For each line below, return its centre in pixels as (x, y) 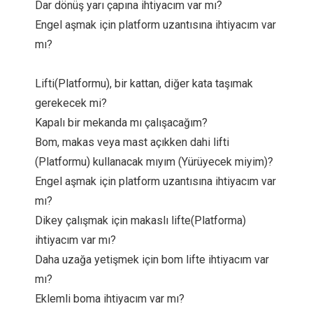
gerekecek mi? (71, 103)
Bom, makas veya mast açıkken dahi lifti (132, 142)
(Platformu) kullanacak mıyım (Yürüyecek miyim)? (154, 162)
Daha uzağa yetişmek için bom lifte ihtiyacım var (152, 260)
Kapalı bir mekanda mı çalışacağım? (121, 123)
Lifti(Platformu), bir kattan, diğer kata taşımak (144, 83)
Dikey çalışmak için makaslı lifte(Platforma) (140, 220)
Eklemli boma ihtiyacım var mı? (110, 299)
